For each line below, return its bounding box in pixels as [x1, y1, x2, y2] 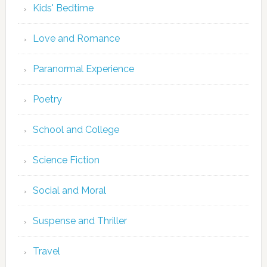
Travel [32, 246, 60, 257]
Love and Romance [32, 33, 120, 44]
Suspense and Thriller [32, 215, 127, 226]
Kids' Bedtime [32, 2, 94, 14]
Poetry [32, 94, 62, 105]
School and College [32, 124, 119, 135]
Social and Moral [32, 185, 106, 196]
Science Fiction [32, 154, 100, 166]
